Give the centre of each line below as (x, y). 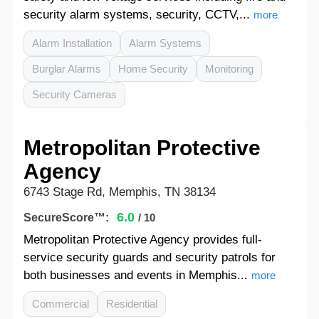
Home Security (153, 69)
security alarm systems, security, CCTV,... (136, 15)
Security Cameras (74, 94)
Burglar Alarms (66, 69)
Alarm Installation (72, 43)
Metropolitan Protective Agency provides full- (142, 240)
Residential (131, 304)
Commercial (60, 304)
